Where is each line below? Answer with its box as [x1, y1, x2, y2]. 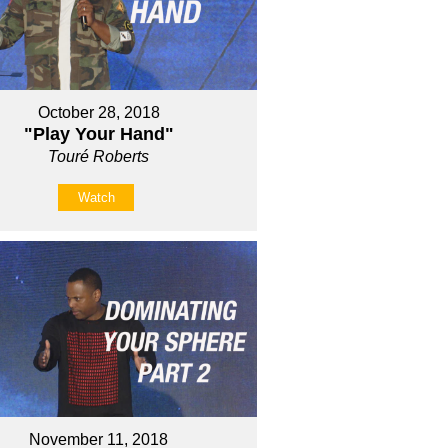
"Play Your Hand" [23, 123, 174, 144]
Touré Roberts [48, 147, 150, 165]
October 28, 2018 [37, 103, 160, 121]
